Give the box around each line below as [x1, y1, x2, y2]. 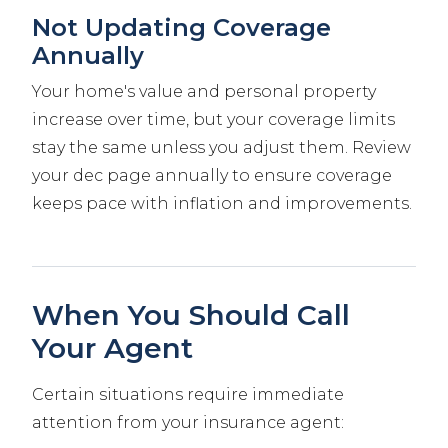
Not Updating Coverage [32, 13, 331, 43]
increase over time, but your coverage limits [32, 110, 395, 130]
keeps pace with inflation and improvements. [32, 194, 412, 214]
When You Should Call [32, 298, 350, 333]
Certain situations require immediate [32, 385, 344, 405]
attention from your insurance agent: [32, 413, 344, 433]
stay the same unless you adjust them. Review [32, 138, 411, 158]
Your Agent [32, 331, 193, 366]
